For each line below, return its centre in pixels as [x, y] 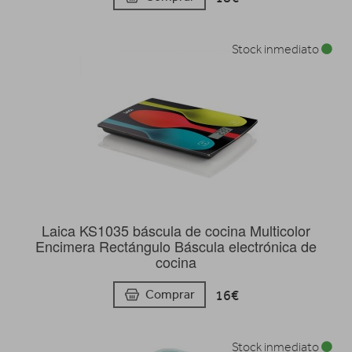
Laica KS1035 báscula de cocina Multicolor [176, 231]
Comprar [170, 295]
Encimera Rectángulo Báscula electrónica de [176, 246]
